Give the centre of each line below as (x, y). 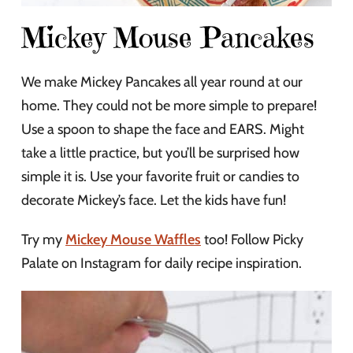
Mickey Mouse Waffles (133, 240)
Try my (43, 240)
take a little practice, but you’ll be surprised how (160, 153)
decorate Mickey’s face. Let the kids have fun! (154, 201)
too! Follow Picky (252, 240)
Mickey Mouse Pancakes (168, 38)
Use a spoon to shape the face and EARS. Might (163, 130)
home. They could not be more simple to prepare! (169, 106)
